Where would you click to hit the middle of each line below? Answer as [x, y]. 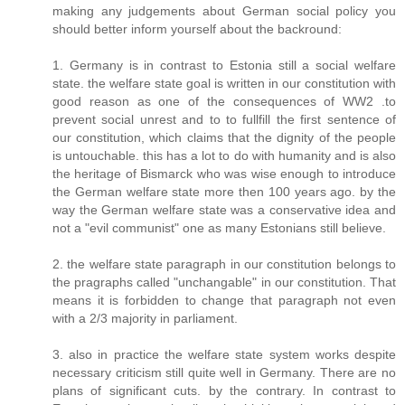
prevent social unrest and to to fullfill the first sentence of [224, 120]
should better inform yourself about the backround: [197, 29]
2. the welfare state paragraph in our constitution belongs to [224, 264]
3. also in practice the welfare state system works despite [224, 355]
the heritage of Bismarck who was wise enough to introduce [224, 174]
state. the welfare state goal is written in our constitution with [224, 84]
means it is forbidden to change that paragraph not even [224, 301]
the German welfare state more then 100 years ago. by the [224, 192]
